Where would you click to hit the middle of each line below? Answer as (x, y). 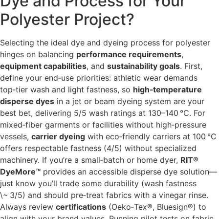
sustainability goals (143, 66)
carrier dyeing (58, 136)
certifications (81, 207)
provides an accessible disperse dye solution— (129, 171)
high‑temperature (167, 89)
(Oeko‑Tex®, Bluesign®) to (156, 207)
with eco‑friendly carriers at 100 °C (151, 136)
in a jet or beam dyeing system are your (129, 101)
